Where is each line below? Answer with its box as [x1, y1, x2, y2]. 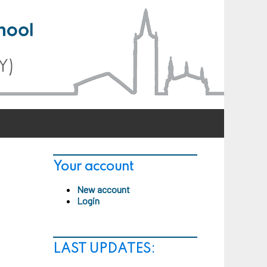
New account [77, 184, 130, 195]
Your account [53, 160, 133, 173]
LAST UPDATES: [53, 243, 155, 256]
